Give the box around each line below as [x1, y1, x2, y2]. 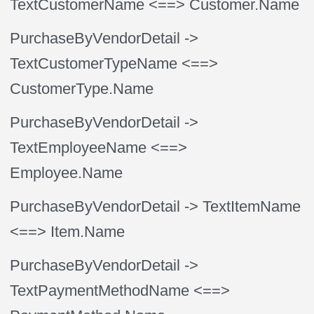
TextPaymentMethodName [10, 282, 190, 299]
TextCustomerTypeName [10, 55, 178, 72]
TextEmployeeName [10, 139, 147, 156]
